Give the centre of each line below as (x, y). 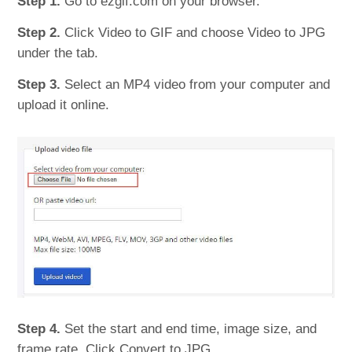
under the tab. (58, 53)
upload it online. (64, 105)
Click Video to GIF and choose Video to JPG (193, 33)
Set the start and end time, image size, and (189, 329)
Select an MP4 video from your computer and (196, 85)
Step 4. (39, 329)
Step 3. (39, 85)
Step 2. (39, 33)
